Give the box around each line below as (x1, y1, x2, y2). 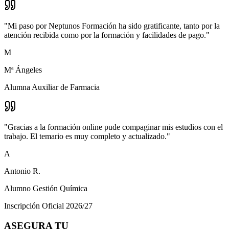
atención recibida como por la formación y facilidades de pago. (4, 30, 206, 39)
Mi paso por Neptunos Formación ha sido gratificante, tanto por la (8, 21, 220, 30)
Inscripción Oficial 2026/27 (4, 201, 93, 210)
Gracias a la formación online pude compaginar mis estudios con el (8, 122, 223, 131)
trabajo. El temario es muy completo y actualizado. (4, 131, 167, 141)
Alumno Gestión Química (4, 184, 87, 193)
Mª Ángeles (4, 65, 42, 74)
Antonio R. (4, 166, 40, 175)
